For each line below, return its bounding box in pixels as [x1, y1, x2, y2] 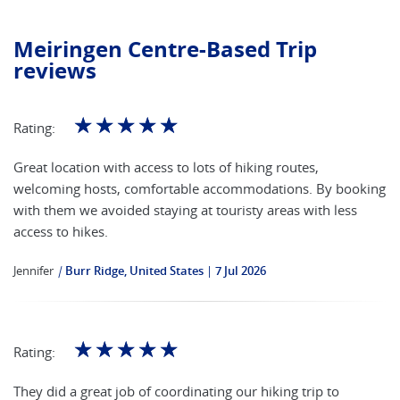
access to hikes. [13, 222, 108, 240]
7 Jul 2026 [215, 262, 266, 279]
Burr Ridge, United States [65, 262, 204, 279]
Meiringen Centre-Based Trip [13, 34, 317, 64]
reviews [13, 55, 96, 86]
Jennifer [13, 262, 54, 279]
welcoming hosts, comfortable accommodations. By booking [13, 179, 386, 197]
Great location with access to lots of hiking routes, [13, 158, 319, 176]
